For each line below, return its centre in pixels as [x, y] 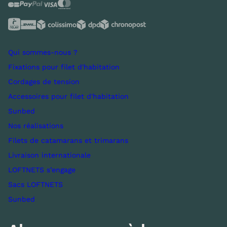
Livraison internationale [49, 155]
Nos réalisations [36, 126]
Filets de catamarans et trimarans [68, 140]
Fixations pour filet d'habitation [64, 67]
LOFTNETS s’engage [42, 170]
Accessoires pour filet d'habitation [68, 96]
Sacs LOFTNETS [35, 184]
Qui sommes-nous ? [43, 52]
